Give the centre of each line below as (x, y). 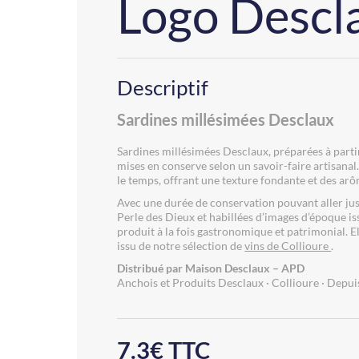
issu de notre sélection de (181, 246)
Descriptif (163, 87)
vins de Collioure (288, 246)
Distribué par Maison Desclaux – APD (211, 268)
